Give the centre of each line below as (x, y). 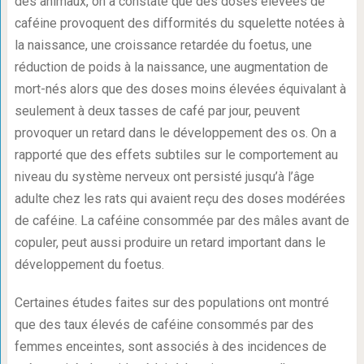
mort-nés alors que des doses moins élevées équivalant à (180, 89)
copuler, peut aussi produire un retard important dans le (170, 243)
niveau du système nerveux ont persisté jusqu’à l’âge (164, 177)
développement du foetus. (89, 265)
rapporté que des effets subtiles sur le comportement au (176, 155)
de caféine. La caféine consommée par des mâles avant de (182, 221)
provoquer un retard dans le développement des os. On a (175, 133)
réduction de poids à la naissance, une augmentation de (171, 67)
